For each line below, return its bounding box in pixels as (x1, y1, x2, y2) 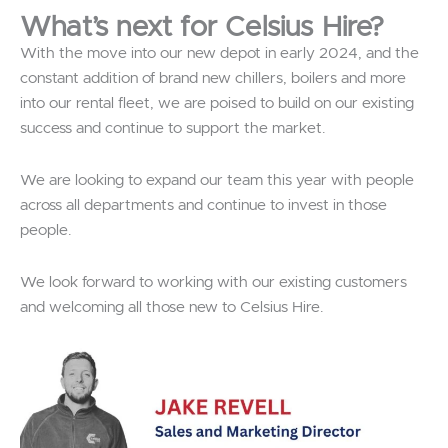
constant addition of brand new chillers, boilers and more (20, 71, 406, 87)
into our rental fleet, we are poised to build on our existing (20, 96, 414, 112)
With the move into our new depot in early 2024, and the (20, 46, 419, 62)
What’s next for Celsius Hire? (20, 14, 392, 43)
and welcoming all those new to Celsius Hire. (20, 300, 323, 316)
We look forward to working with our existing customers (20, 275, 407, 291)
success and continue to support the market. (20, 121, 325, 137)
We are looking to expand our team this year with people (20, 173, 414, 189)
